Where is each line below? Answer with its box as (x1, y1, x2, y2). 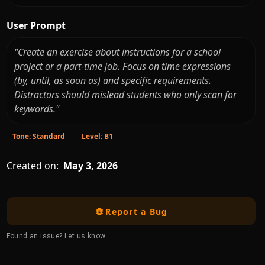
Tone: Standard (12, 131, 65, 142)
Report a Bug (105, 205, 168, 217)
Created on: (6, 159, 59, 173)
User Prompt (6, 18, 66, 32)
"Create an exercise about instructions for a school (14, 46, 221, 59)
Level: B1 (81, 131, 113, 142)
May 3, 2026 (63, 159, 118, 173)
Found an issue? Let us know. (6, 232, 107, 241)
